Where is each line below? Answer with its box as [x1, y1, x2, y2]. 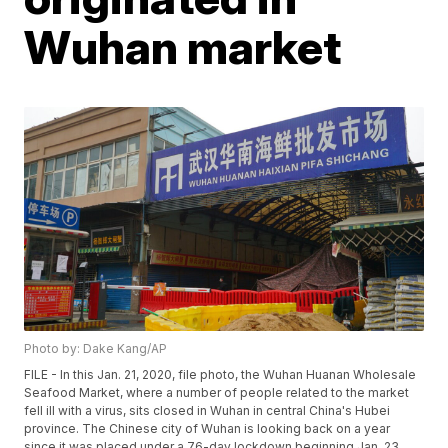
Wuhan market [24, 19, 342, 75]
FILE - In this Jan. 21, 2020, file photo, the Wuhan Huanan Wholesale [24, 367, 417, 383]
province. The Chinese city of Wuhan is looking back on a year [24, 421, 391, 437]
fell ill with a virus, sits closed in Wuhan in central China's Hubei [24, 403, 391, 419]
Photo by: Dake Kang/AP [24, 341, 168, 357]
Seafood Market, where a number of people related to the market [24, 385, 410, 401]
